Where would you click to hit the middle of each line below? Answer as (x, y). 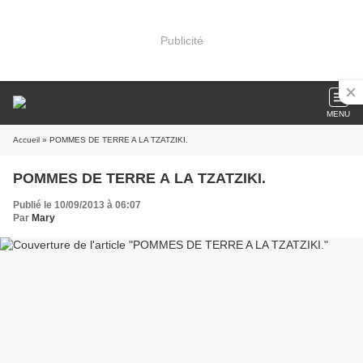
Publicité (181, 40)
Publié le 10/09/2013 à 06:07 (77, 205)
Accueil (26, 140)
